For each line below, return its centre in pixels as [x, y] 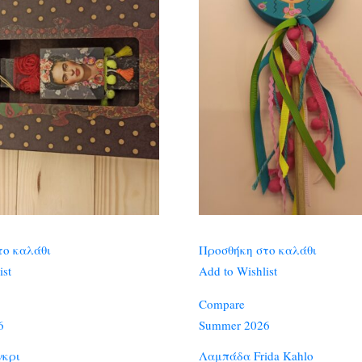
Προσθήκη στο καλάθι [257, 250]
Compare [221, 304]
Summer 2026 [234, 325]
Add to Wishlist [238, 271]
